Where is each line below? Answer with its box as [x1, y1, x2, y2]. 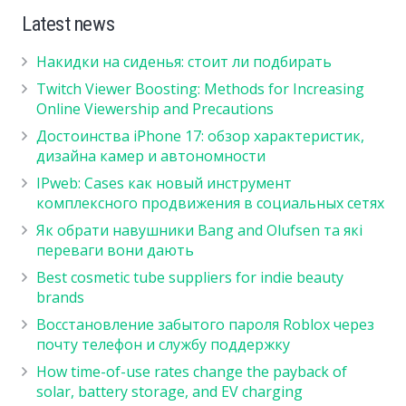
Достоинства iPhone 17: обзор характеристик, [36, 126, 364, 147]
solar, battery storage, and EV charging [36, 382, 303, 402]
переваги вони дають [36, 240, 194, 261]
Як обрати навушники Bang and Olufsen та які [36, 220, 362, 241]
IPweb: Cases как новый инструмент [36, 173, 292, 194]
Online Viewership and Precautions [36, 99, 274, 120]
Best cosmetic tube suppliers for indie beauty [36, 267, 343, 288]
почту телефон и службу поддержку [36, 334, 290, 355]
